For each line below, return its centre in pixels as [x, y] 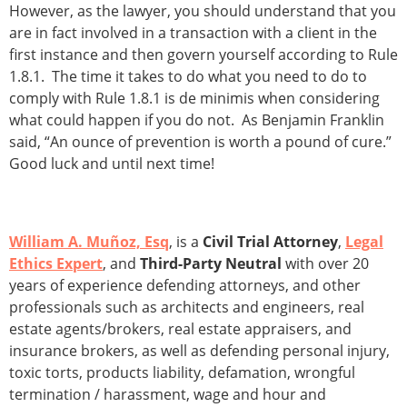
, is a [186, 242]
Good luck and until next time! [112, 164]
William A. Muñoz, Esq [89, 242]
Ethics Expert [56, 264]
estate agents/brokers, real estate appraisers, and [180, 329]
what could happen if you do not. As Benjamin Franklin [197, 120]
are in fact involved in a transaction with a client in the [193, 33]
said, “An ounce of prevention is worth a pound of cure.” [202, 142]
